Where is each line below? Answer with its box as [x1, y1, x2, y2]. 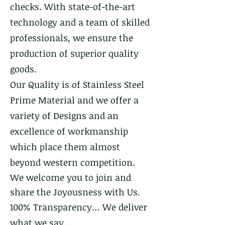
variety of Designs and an [10, 109, 119, 122]
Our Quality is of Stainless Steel [10, 78, 144, 90]
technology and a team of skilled [10, 16, 150, 28]
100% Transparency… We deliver [10, 200, 147, 213]
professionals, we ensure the [10, 31, 133, 44]
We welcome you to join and [10, 171, 131, 183]
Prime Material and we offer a [10, 93, 139, 106]
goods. [10, 62, 37, 75]
